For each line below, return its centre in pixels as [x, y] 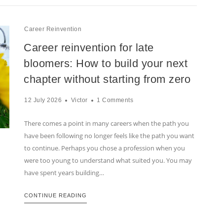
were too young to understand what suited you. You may [108, 161]
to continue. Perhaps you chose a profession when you [105, 148]
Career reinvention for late [89, 48]
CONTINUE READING [55, 196]
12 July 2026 [43, 100]
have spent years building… [64, 173]
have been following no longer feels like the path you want [109, 136]
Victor [79, 100]
